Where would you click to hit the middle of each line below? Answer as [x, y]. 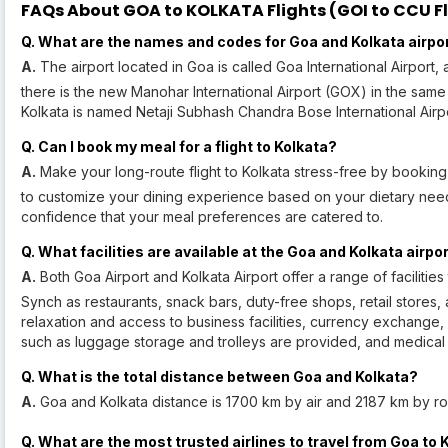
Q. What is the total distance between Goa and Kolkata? [219, 377]
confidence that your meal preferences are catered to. [202, 217]
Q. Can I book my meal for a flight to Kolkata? [179, 147]
